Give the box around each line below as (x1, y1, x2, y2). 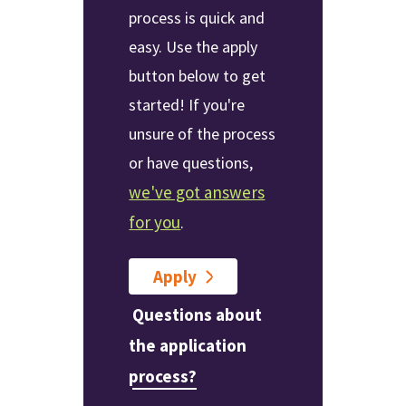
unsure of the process (129, 123, 276, 145)
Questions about (132, 303, 263, 325)
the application (129, 334, 247, 357)
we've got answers (129, 181, 266, 204)
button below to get (129, 65, 266, 87)
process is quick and (129, 7, 266, 29)
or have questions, (129, 152, 254, 174)
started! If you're (129, 94, 246, 116)
